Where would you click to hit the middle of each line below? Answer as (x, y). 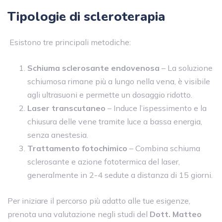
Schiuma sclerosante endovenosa (93, 68)
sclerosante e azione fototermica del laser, (104, 161)
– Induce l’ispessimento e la (156, 108)
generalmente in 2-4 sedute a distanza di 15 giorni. (120, 175)
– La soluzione (186, 68)
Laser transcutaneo (66, 108)
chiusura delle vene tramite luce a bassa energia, (115, 121)
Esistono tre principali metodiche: (69, 42)
